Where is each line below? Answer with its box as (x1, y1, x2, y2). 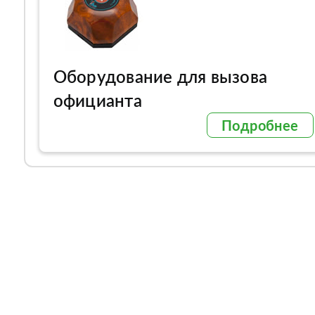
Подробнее (221, 117, 299, 134)
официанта (53, 90, 142, 110)
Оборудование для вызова (53, 66, 268, 86)
